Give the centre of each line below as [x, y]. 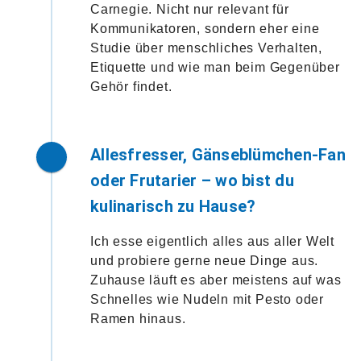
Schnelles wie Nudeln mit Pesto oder [207, 299]
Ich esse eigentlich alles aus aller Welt [212, 241]
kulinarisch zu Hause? [173, 206]
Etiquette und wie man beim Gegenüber [215, 67]
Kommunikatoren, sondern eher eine [205, 28]
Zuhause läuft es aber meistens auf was [216, 280]
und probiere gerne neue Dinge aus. [205, 260]
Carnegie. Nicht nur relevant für [190, 9]
